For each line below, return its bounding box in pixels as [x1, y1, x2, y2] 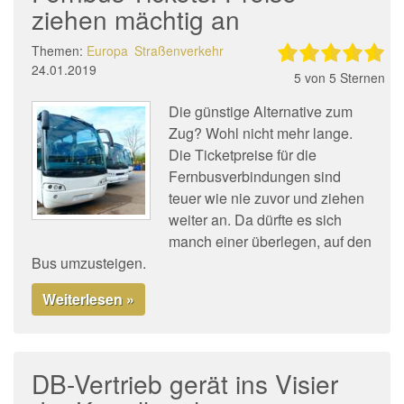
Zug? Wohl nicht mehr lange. [169, 123, 353, 143]
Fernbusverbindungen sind [169, 166, 341, 187]
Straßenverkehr [134, 41, 224, 60]
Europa [87, 41, 128, 60]
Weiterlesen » [42, 289, 134, 309]
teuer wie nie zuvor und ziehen [169, 188, 364, 208]
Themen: [32, 41, 87, 60]
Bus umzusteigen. [32, 252, 146, 273]
